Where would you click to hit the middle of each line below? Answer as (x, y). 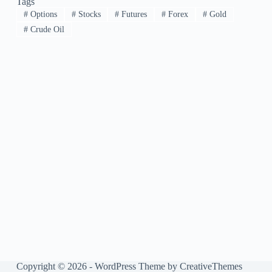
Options (42, 15)
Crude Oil (46, 29)
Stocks (88, 15)
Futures (133, 15)
